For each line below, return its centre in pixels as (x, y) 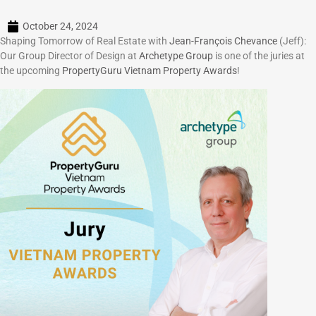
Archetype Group (176, 56)
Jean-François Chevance (223, 41)
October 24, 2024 (60, 26)
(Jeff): (292, 41)
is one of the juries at (259, 56)
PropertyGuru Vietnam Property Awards (150, 71)
